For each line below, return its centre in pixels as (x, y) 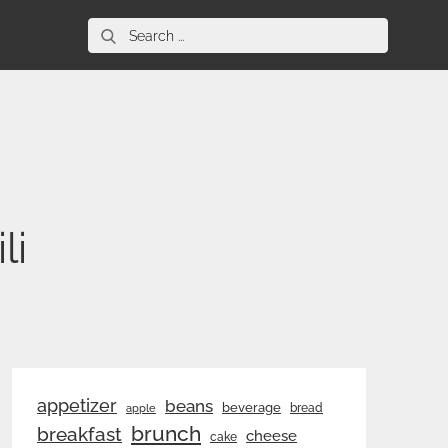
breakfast (79, 434)
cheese (271, 436)
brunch (166, 433)
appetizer (77, 406)
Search (113, 29)
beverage (251, 407)
